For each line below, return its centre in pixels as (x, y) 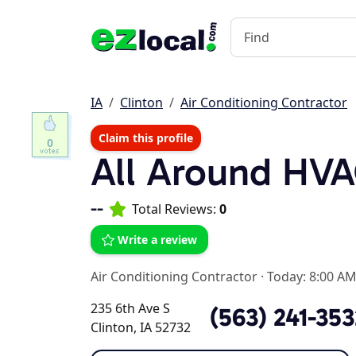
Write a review (157, 240)
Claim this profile (146, 138)
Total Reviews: (176, 209)
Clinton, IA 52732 (141, 327)
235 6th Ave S (130, 308)
